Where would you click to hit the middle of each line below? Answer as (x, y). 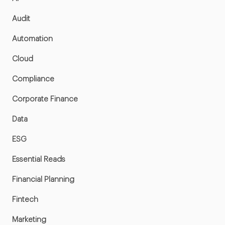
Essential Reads (38, 160)
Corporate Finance (45, 99)
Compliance (33, 79)
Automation (32, 39)
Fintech (25, 200)
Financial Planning (43, 180)
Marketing (29, 220)
